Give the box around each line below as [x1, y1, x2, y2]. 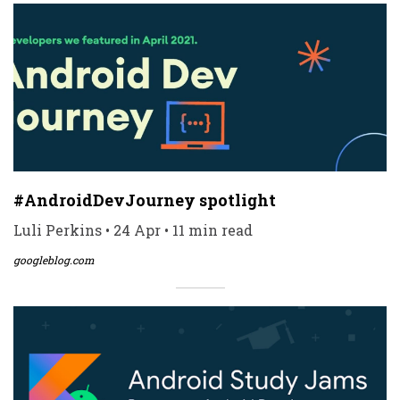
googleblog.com [13, 253, 95, 268]
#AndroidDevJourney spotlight [13, 189, 276, 212]
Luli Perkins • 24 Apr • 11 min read [13, 221, 253, 240]
